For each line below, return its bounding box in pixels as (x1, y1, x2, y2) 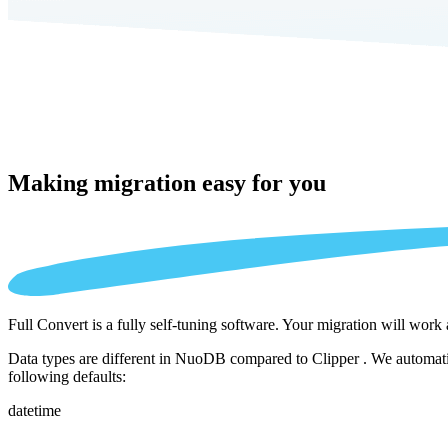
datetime (8, 402, 61, 420)
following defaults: (8, 368, 126, 386)
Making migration (8, 169, 202, 196)
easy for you (202, 169, 326, 196)
